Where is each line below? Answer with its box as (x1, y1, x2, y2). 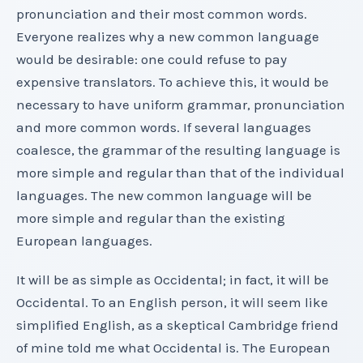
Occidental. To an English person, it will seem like (16, 294, 328, 311)
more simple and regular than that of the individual (16, 164, 344, 181)
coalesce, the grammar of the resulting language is (16, 142, 340, 159)
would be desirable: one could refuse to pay (16, 51, 287, 68)
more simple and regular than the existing (16, 210, 285, 227)
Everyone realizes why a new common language (16, 28, 319, 45)
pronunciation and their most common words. (16, 6, 307, 23)
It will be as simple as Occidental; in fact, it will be (16, 271, 329, 288)
